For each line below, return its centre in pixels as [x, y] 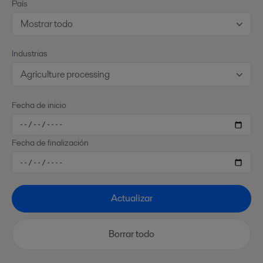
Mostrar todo [47, 24]
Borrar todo [131, 234]
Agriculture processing [65, 74]
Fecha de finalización [50, 142]
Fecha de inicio [39, 105]
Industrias [30, 54]
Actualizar [131, 198]
